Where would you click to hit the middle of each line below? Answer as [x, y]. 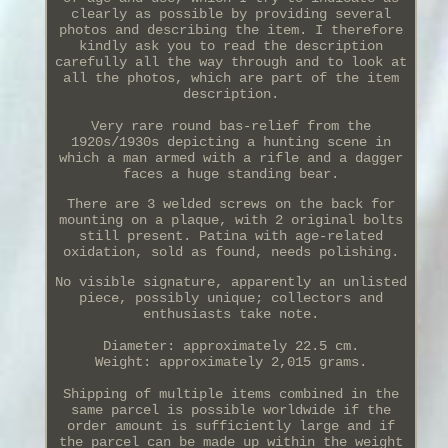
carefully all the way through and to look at [230, 61]
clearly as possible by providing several [230, 13]
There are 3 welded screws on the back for [230, 203]
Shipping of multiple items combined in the [230, 393]
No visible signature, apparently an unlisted [230, 281]
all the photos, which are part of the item [230, 77]
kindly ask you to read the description [230, 45]
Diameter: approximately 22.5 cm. [230, 345]
